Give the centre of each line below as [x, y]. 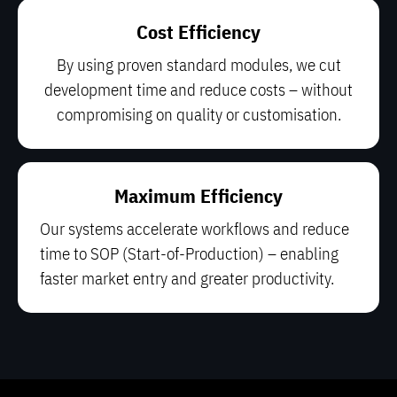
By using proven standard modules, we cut [198, 65]
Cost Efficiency [198, 32]
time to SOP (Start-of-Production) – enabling [189, 254]
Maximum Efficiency [198, 196]
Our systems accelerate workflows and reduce [195, 229]
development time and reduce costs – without [198, 90]
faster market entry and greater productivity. [187, 279]
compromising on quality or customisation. [198, 115]
